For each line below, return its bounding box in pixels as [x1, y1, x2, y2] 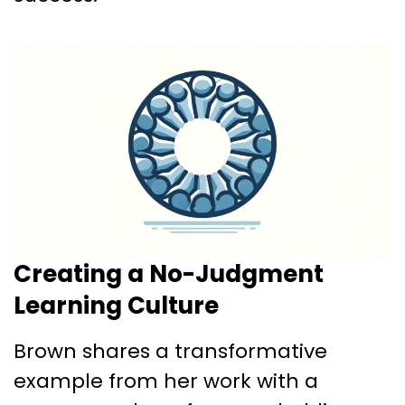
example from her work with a [14, 366, 318, 395]
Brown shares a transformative [14, 336, 327, 365]
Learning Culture [14, 288, 219, 322]
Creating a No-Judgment [14, 257, 324, 290]
